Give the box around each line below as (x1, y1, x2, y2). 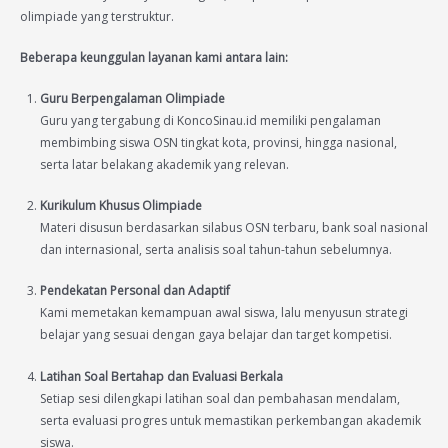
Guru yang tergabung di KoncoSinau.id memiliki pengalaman (40, 112, 381, 130)
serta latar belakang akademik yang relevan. (40, 156, 289, 174)
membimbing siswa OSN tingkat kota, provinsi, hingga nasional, (40, 134, 397, 152)
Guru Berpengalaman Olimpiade (40, 90, 225, 108)
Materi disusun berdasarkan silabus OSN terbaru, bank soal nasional (40, 219, 428, 237)
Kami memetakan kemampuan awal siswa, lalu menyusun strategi (40, 304, 408, 322)
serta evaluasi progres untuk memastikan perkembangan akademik (40, 411, 421, 429)
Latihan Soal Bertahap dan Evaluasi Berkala (40, 367, 283, 385)
